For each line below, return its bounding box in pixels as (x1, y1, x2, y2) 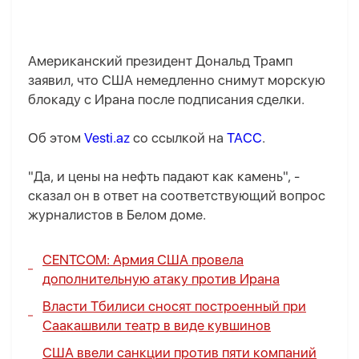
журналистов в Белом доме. (28, 207, 209, 224)
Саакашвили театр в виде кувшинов (42, 317, 271, 334)
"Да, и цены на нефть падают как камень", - (28, 168, 300, 185)
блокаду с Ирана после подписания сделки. (28, 91, 305, 108)
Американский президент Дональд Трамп (28, 53, 292, 70)
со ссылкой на (130, 130, 227, 147)
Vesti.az (84, 130, 130, 147)
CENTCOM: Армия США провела (42, 252, 244, 268)
